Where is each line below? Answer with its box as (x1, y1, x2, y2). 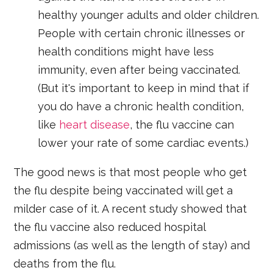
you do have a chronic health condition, (38, 99, 244, 113)
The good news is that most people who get (13, 165, 247, 179)
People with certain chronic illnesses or (38, 26, 246, 40)
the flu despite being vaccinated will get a (13, 183, 233, 197)
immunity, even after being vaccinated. (38, 63, 241, 76)
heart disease (59, 118, 130, 131)
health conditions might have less (38, 44, 214, 58)
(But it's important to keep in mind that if (38, 81, 250, 94)
